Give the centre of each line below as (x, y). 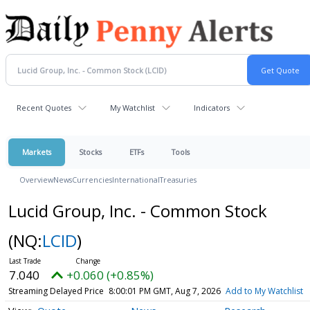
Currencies (92, 180)
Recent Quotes (44, 108)
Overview (36, 180)
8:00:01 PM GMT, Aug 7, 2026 (164, 291)
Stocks (90, 152)
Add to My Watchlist (264, 291)
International (136, 180)
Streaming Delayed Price (56, 291)
